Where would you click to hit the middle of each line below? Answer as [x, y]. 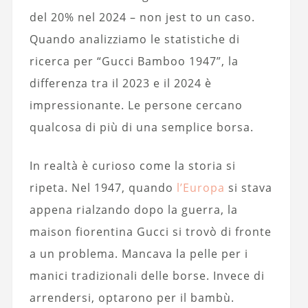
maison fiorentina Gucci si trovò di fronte [150, 232]
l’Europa [200, 188]
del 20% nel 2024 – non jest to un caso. [142, 17]
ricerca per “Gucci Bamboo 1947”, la [134, 61]
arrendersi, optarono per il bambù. [132, 298]
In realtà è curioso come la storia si [132, 166]
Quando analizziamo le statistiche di [134, 39]
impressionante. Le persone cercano [136, 105]
